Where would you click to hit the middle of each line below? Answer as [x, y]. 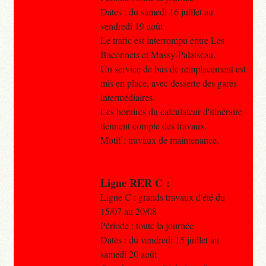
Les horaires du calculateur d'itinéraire [171, 111]
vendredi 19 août [131, 26]
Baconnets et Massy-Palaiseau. [158, 54]
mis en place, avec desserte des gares [168, 83]
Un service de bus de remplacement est [173, 68]
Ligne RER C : [135, 183]
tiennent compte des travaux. [153, 125]
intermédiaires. [127, 97]
